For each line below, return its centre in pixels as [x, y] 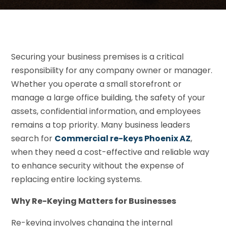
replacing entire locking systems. [77, 180]
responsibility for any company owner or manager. [112, 71]
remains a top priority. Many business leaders [101, 125]
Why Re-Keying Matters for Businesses [94, 201]
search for [33, 139]
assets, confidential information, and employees [106, 111]
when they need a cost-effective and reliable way [110, 152]
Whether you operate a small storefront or [97, 84]
